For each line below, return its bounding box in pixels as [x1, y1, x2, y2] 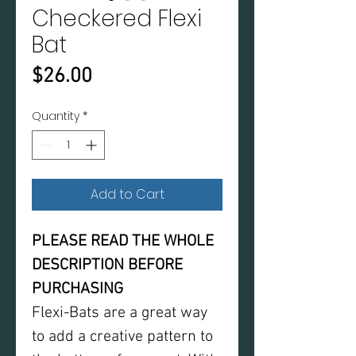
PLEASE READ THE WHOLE [32, 232, 214, 251]
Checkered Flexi [32, 3, 202, 34]
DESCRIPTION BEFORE [32, 256, 183, 275]
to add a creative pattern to [32, 327, 213, 346]
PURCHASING [32, 280, 123, 299]
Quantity [32, 108, 79, 124]
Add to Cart [90, 185, 164, 203]
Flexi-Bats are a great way [32, 304, 207, 323]
